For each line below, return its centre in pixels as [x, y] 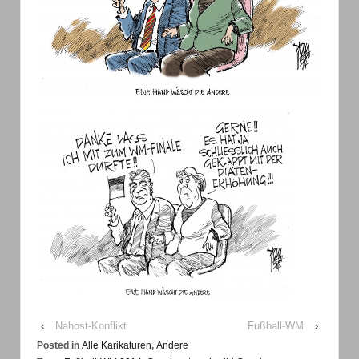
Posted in [59, 346]
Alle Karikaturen [117, 346]
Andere [172, 346]
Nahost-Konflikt [91, 326]
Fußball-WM [276, 326]
